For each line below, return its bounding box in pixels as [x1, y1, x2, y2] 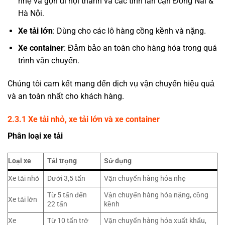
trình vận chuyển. [18, 56, 79, 66]
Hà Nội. [18, 9, 44, 19]
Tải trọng [47, 156, 77, 165]
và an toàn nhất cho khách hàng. [8, 91, 124, 101]
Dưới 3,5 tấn [47, 174, 86, 183]
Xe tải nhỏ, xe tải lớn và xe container [28, 114, 160, 124]
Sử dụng [104, 156, 132, 165]
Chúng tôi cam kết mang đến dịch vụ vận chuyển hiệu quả [8, 79, 214, 89]
